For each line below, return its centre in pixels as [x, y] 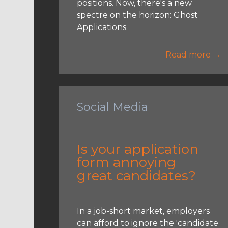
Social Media [113, 107]
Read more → [193, 54]
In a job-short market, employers [144, 211]
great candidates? [137, 175]
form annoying [127, 162]
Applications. [103, 27]
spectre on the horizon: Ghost [138, 15]
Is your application [138, 149]
